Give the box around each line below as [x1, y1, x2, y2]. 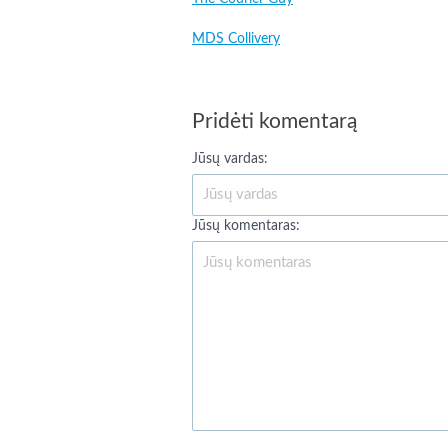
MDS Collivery [192, 32, 280, 46]
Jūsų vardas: [192, 152, 268, 166]
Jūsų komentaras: [192, 219, 300, 233]
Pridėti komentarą [192, 111, 357, 132]
